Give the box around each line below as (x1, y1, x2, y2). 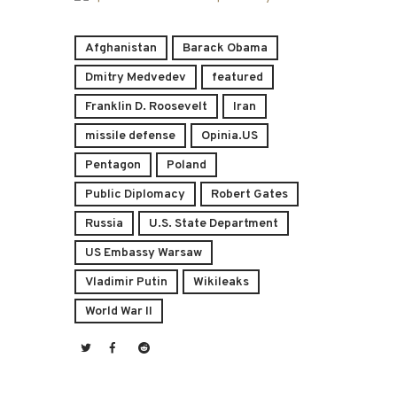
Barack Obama (183, 41, 268, 57)
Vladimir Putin (85, 275, 167, 291)
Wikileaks (193, 275, 249, 291)
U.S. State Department (149, 216, 278, 232)
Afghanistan (85, 41, 157, 57)
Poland (167, 158, 206, 174)
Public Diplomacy (85, 187, 185, 203)
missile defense (85, 128, 175, 144)
